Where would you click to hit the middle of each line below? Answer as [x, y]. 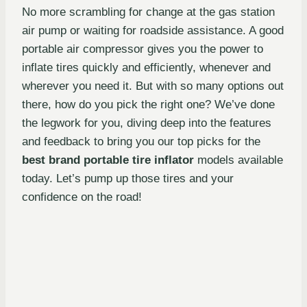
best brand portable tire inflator [108, 160]
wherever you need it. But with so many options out [153, 86]
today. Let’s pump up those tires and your [128, 179]
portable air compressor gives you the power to [143, 49]
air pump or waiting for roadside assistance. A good [153, 31]
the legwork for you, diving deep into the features [147, 123]
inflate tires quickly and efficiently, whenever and [146, 68]
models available [238, 160]
